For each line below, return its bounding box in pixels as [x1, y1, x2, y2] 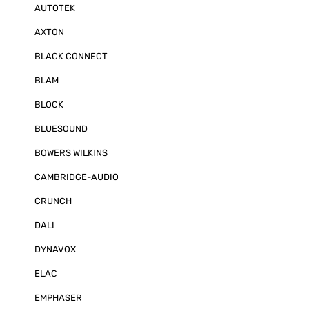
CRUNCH [34, 196, 72, 206]
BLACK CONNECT [34, 51, 108, 61]
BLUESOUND [34, 123, 88, 134]
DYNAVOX [34, 244, 76, 255]
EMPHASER [34, 292, 82, 303]
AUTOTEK [34, 3, 75, 13]
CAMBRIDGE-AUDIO [34, 172, 119, 182]
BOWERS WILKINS [34, 148, 108, 158]
